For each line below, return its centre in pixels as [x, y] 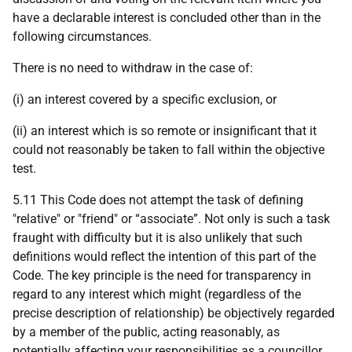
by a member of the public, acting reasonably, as [146, 332]
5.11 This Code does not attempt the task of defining [158, 200]
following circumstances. [82, 37]
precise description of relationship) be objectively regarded [174, 313]
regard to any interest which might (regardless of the [157, 294]
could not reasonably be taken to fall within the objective [169, 150]
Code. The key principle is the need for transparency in [162, 275]
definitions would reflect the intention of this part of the [164, 257]
